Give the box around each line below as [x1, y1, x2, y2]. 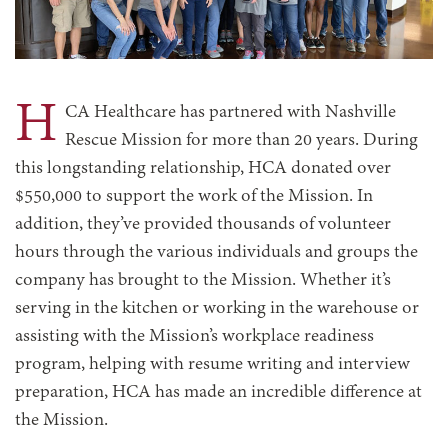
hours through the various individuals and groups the [15, 243, 418, 264]
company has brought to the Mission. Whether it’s [15, 271, 391, 292]
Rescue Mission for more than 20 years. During [65, 131, 418, 152]
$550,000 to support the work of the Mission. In [15, 187, 373, 208]
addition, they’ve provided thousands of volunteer [15, 215, 391, 236]
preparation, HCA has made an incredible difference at [15, 383, 422, 404]
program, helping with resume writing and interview [15, 355, 410, 376]
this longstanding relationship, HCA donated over [15, 159, 391, 180]
